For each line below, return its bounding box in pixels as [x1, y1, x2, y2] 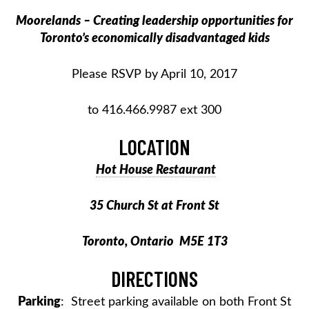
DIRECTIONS [111, 266, 198, 291]
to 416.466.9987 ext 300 [88, 103, 221, 117]
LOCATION [119, 134, 190, 159]
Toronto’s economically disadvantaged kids [39, 32, 270, 45]
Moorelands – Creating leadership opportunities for [16, 14, 293, 28]
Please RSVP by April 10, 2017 [72, 68, 237, 81]
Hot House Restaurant [96, 163, 216, 177]
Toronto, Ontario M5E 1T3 [81, 235, 228, 248]
